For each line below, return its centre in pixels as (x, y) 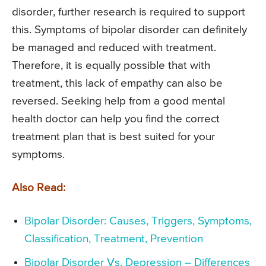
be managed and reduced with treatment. (114, 47)
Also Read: (39, 188)
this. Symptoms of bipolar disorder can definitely (129, 30)
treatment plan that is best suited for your (113, 137)
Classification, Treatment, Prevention (114, 239)
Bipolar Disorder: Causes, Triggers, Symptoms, (138, 221)
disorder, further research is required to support (129, 12)
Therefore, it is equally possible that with (111, 65)
